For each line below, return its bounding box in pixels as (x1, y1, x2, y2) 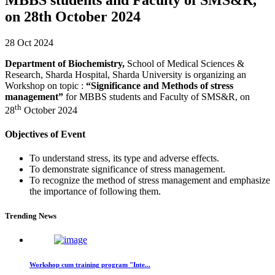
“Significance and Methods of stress (83, 80, 233, 91)
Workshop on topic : (5, 80, 83, 91)
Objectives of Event (5, 129, 85, 140)
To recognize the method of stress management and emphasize (29, 175, 270, 186)
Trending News (5, 211, 56, 220)
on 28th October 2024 (5, 8, 141, 25)
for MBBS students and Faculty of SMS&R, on (63, 91, 250, 102)
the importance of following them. (29, 186, 161, 197)
